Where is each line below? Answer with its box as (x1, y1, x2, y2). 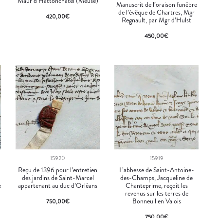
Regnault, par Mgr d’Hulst (122, 15, 192, 25)
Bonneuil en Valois (132, 196, 181, 206)
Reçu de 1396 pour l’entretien (18, 164, 98, 175)
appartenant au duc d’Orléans (18, 180, 98, 190)
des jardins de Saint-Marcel (21, 172, 94, 182)
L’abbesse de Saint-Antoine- (119, 164, 194, 175)
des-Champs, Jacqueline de (120, 172, 193, 182)
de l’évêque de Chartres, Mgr (118, 7, 195, 18)
